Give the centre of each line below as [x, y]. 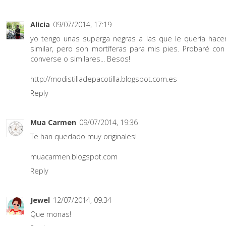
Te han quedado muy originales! [83, 137]
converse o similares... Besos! [80, 59]
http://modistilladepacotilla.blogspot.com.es [104, 79]
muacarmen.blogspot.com [74, 157]
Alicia [40, 24]
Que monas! [51, 214]
